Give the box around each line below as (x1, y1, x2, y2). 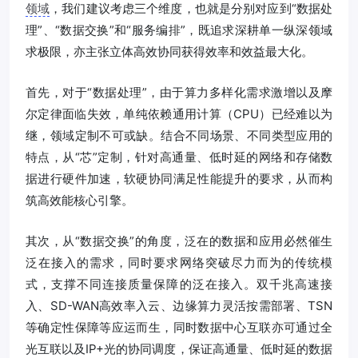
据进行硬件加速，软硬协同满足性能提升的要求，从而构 (26, 170, 332, 186)
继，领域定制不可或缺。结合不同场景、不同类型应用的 (26, 127, 332, 143)
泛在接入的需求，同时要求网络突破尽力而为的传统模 (26, 254, 332, 270)
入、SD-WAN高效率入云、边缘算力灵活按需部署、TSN (26, 297, 332, 313)
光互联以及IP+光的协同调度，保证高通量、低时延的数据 (26, 340, 332, 356)
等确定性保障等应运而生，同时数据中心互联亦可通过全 (26, 319, 332, 335)
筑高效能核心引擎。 (26, 192, 133, 208)
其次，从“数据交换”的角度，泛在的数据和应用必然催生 (26, 233, 332, 249)
